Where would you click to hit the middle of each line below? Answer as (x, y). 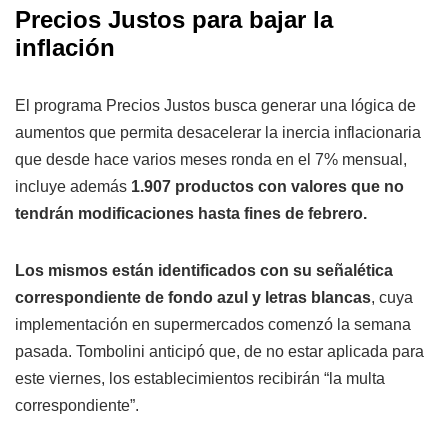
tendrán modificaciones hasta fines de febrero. (191, 213)
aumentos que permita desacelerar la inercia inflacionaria (218, 132)
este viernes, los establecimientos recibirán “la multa (200, 378)
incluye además (73, 186)
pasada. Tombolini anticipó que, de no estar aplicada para (219, 351)
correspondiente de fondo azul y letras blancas (193, 297)
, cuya (392, 297)
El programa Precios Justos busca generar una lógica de (215, 105)
